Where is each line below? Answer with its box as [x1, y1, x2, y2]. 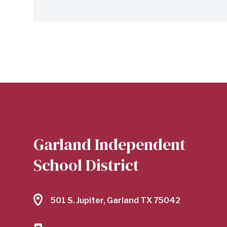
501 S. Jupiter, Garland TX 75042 [51, 195, 180, 205]
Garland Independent [33, 133, 185, 156]
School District [33, 154, 139, 176]
